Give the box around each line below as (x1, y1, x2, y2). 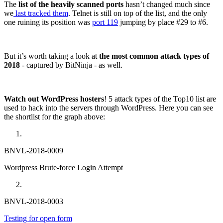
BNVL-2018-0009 (4, 146, 63, 155)
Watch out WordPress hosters (4, 95, 104, 104)
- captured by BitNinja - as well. (20, 61, 122, 70)
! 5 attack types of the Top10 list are (104, 95, 216, 104)
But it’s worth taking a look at (4, 52, 99, 61)
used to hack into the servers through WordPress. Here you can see (4, 104, 213, 112)
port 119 (92, 18, 118, 27)
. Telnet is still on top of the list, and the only (68, 9, 207, 18)
